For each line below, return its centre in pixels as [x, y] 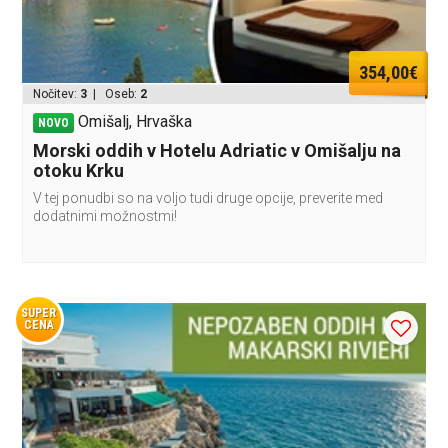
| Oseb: [114, 94]
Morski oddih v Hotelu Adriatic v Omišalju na [217, 151]
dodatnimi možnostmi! [105, 216]
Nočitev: [57, 94]
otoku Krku [79, 171]
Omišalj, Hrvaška [135, 122]
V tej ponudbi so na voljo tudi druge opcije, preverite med [208, 198]
